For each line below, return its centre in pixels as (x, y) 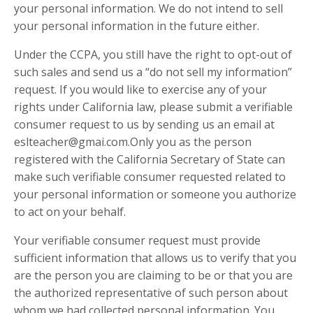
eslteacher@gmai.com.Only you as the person (133, 142)
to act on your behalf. (70, 212)
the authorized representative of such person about (151, 293)
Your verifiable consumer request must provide (137, 241)
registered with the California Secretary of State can (150, 160)
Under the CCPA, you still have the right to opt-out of (153, 55)
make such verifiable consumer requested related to (150, 177)
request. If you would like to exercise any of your (140, 90)
